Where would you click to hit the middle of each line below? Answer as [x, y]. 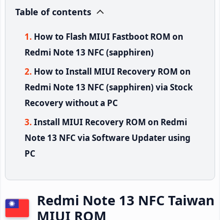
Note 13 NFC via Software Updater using [108, 137]
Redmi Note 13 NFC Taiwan [126, 200]
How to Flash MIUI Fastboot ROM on [109, 36]
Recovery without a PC [71, 103]
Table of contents [53, 12]
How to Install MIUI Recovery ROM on [112, 71]
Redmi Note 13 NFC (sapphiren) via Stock [109, 87]
